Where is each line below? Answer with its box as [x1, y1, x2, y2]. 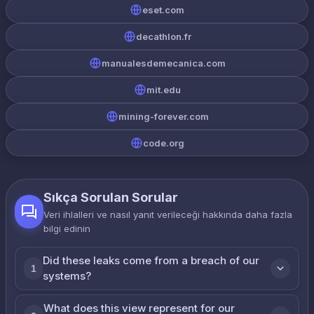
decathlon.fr [135, 31, 191, 42]
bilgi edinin [43, 223, 91, 234]
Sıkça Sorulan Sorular [43, 190, 179, 205]
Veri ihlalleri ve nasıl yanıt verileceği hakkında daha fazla [43, 209, 293, 220]
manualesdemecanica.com [101, 57, 226, 69]
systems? [43, 269, 92, 282]
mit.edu [146, 84, 181, 95]
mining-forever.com [118, 111, 209, 122]
